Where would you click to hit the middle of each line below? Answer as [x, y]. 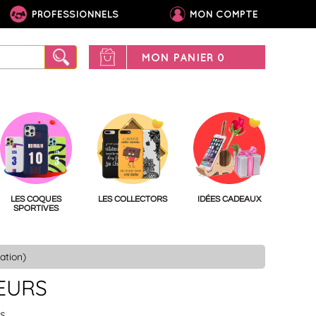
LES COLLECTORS [132, 199]
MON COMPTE [224, 14]
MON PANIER [179, 57]
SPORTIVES [36, 208]
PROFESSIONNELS [74, 14]
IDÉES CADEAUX [229, 199]
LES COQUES [36, 199]
